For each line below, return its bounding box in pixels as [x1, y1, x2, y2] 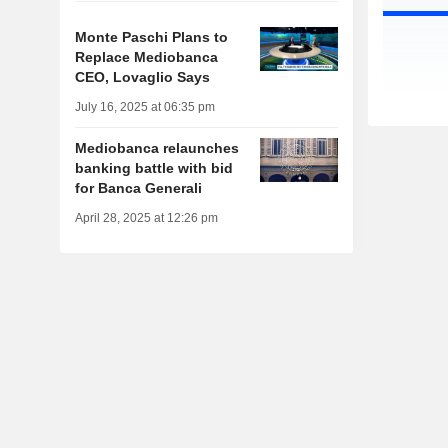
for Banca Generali [74, 180, 202, 197]
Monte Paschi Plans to [74, 29, 228, 46]
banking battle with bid [74, 160, 233, 177]
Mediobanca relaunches [74, 140, 239, 157]
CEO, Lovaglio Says [74, 69, 210, 86]
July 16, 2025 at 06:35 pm [74, 100, 215, 115]
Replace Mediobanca [74, 49, 218, 66]
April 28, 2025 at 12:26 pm [74, 211, 218, 226]
